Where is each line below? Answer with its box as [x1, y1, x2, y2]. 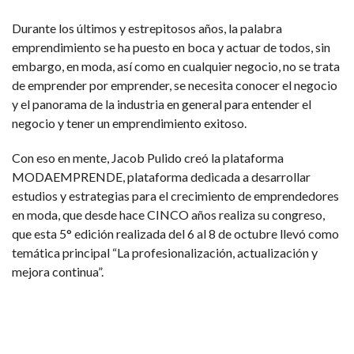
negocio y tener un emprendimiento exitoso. [12, 115, 247, 130]
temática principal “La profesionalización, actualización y [12, 244, 318, 260]
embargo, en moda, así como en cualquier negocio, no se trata [12, 58, 340, 73]
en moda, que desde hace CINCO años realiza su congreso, [12, 206, 325, 222]
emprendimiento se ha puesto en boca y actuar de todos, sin [12, 39, 330, 55]
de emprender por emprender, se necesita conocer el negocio [12, 77, 337, 92]
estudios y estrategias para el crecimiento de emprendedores [12, 187, 339, 203]
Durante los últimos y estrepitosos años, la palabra [12, 20, 282, 36]
